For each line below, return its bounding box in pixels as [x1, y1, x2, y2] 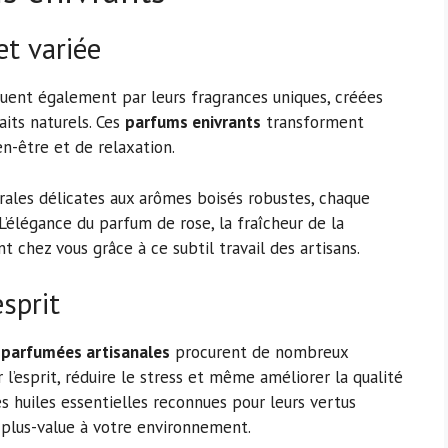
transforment [261, 111, 364, 134]
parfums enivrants [125, 111, 261, 134]
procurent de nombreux [170, 341, 348, 364]
